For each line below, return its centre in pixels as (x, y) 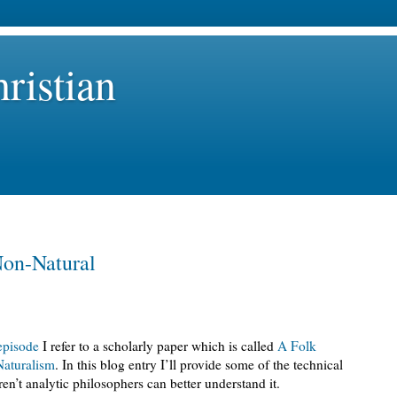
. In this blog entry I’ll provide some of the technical (199, 364)
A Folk (297, 345)
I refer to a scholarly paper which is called (158, 345)
